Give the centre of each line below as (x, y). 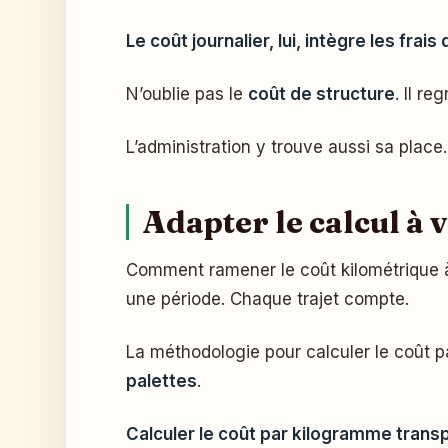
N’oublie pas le (187, 94)
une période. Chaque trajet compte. (267, 299)
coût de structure (321, 94)
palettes (161, 381)
